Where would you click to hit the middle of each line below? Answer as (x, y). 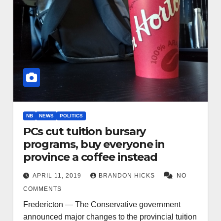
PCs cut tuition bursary (84, 131)
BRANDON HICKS (128, 175)
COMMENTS (42, 189)
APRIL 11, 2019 (58, 175)
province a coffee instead (90, 157)
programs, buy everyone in (94, 144)
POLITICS (71, 115)
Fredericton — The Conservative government (102, 204)
